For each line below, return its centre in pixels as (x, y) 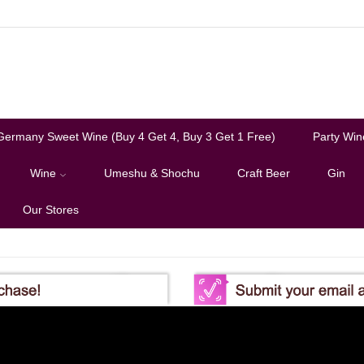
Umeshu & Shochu (152, 173)
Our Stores (51, 210)
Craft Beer (264, 173)
